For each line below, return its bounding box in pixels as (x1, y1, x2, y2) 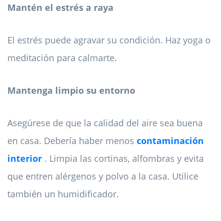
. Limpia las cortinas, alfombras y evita (44, 152, 204, 164)
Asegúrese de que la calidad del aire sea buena (7, 116, 203, 129)
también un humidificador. (7, 187, 119, 200)
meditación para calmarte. (7, 51, 117, 64)
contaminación (137, 134, 204, 147)
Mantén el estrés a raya (7, 1, 113, 13)
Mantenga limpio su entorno (7, 84, 135, 96)
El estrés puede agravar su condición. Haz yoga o (7, 34, 211, 46)
